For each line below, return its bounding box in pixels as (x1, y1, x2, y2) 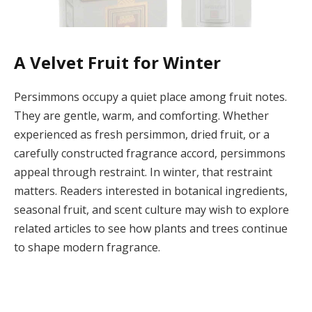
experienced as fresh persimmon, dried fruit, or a (14, 126, 270, 142)
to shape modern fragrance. (14, 239, 160, 255)
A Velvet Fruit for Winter (14, 50, 221, 74)
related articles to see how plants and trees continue (14, 220, 288, 236)
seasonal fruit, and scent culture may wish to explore (14, 201, 289, 217)
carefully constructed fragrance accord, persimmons (14, 145, 286, 161)
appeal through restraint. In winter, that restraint (14, 164, 272, 180)
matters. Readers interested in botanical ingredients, (14, 182, 288, 198)
